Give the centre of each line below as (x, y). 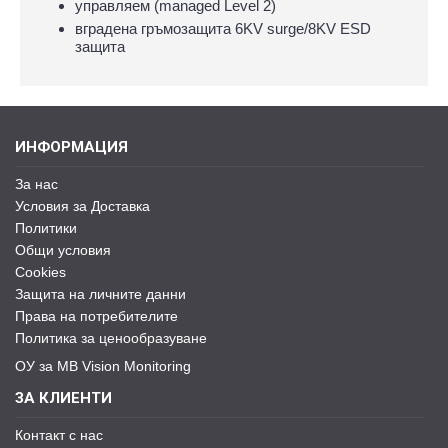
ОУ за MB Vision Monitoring (103, 366)
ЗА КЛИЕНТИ (63, 398)
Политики (46, 228)
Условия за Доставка (82, 206)
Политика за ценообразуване (111, 338)
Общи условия (63, 250)
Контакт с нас (59, 435)
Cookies (40, 272)
